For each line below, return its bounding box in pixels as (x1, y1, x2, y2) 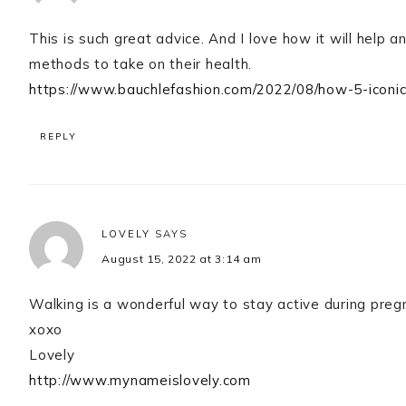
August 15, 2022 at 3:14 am (101, 252, 262, 266)
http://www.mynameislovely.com (29, 372, 251, 390)
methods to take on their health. (29, 55, 252, 73)
